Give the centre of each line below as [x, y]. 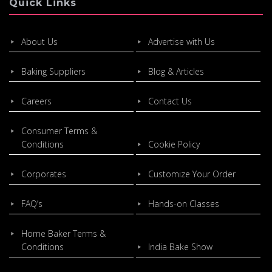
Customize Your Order [192, 174]
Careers [36, 101]
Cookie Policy [174, 144]
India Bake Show [180, 247]
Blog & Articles [176, 72]
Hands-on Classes [183, 204]
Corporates [44, 174]
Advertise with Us [181, 42]
